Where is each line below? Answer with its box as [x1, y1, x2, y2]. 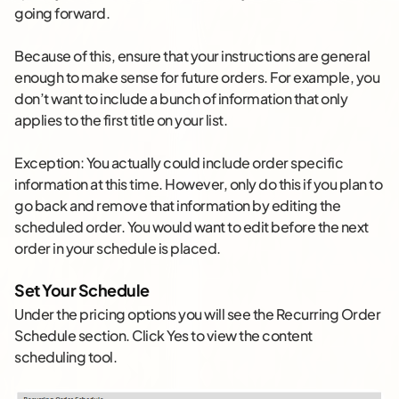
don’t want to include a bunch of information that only [14, 89, 347, 109]
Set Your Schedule [14, 280, 150, 301]
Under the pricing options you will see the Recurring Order [14, 305, 380, 324]
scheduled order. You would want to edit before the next [14, 217, 369, 237]
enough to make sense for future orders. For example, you [14, 68, 379, 87]
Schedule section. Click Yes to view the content [14, 326, 313, 346]
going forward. [14, 4, 110, 23]
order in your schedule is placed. [14, 239, 221, 258]
